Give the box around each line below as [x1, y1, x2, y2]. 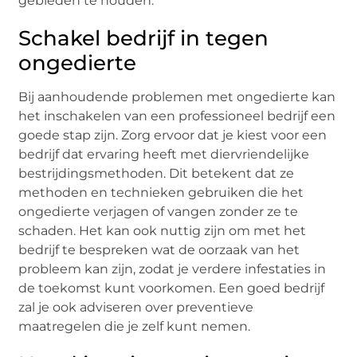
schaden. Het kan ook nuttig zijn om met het [18, 223, 307, 239]
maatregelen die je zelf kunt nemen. [18, 319, 251, 335]
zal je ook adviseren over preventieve [18, 300, 254, 316]
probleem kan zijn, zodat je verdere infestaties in [18, 261, 327, 277]
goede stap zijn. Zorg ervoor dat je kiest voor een [18, 127, 328, 143]
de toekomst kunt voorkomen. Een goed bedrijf [18, 280, 325, 296]
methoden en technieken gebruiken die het [18, 185, 304, 201]
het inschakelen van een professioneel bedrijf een [18, 108, 336, 124]
